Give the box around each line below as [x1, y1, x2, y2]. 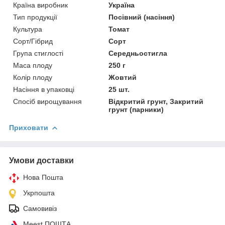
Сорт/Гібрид [13, 37, 53, 45]
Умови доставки [9, 156, 74, 165]
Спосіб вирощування [13, 97, 82, 105]
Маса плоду [13, 61, 52, 69]
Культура [13, 25, 42, 33]
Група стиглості [13, 49, 63, 57]
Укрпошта [23, 188, 55, 197]
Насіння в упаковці [13, 85, 74, 93]
